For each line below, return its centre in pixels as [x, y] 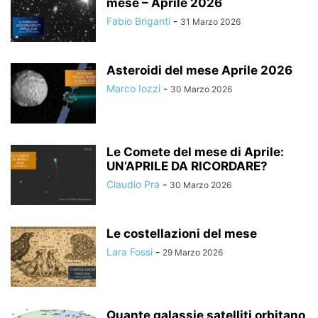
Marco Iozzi [133, 88]
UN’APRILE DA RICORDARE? [187, 166]
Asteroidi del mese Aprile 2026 [199, 70]
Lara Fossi [130, 252]
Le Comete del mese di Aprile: [195, 152]
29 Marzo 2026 [193, 252]
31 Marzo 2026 [210, 22]
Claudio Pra [133, 184]
